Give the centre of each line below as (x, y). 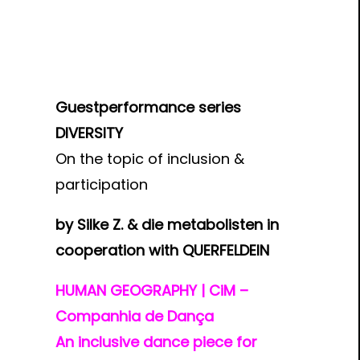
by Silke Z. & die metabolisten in (167, 225)
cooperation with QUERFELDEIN (162, 250)
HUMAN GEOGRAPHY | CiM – (151, 290)
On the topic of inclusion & (149, 159)
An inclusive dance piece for (156, 342)
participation (101, 184)
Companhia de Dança (134, 316)
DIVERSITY (89, 133)
